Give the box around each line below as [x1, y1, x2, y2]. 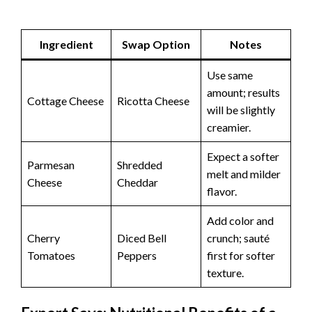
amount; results [207, 86, 280, 100]
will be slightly [207, 103, 275, 117]
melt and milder [207, 167, 281, 181]
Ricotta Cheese [117, 94, 189, 108]
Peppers [117, 249, 157, 263]
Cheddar [117, 175, 158, 189]
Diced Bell [117, 231, 166, 245]
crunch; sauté [207, 231, 270, 245]
